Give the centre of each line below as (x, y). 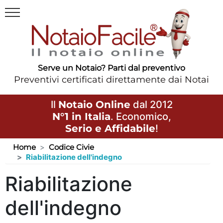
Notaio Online (94, 104)
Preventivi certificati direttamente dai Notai (111, 79)
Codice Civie (71, 147)
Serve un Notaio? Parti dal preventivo (111, 68)
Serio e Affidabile (110, 128)
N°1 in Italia (81, 116)
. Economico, (141, 116)
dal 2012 (151, 104)
